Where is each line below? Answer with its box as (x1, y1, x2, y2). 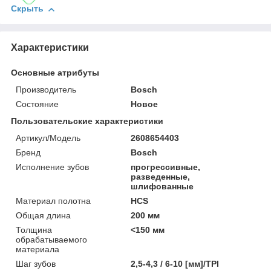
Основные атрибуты (11, 68, 99, 78)
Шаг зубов (16, 259, 56, 269)
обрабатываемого (16, 235, 87, 245)
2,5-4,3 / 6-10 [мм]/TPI (131, 259, 220, 269)
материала (16, 244, 59, 255)
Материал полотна (16, 196, 91, 206)
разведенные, (131, 172, 191, 182)
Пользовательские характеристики (11, 116, 163, 126)
